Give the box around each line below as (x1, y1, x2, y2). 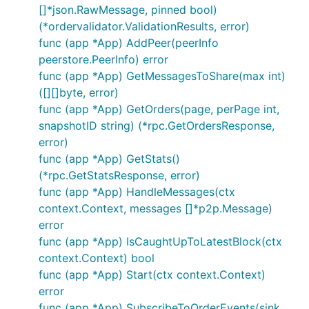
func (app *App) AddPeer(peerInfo (39, 36, 219, 50)
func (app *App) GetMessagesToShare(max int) (39, 69, 286, 83)
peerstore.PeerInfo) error (39, 52, 168, 66)
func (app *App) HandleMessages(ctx (39, 185, 235, 199)
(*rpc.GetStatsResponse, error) (39, 168, 200, 182)
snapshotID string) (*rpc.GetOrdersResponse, (39, 119, 275, 132)
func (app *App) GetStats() (39, 152, 180, 166)
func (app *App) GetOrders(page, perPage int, (39, 102, 279, 116)
